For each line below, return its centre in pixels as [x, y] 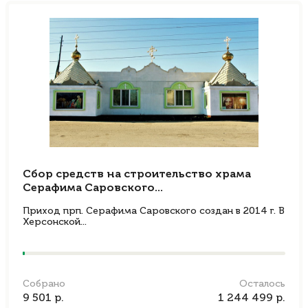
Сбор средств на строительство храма [137, 175]
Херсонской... [55, 222]
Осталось [262, 284]
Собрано [44, 284]
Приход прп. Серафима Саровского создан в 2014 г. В [154, 211]
